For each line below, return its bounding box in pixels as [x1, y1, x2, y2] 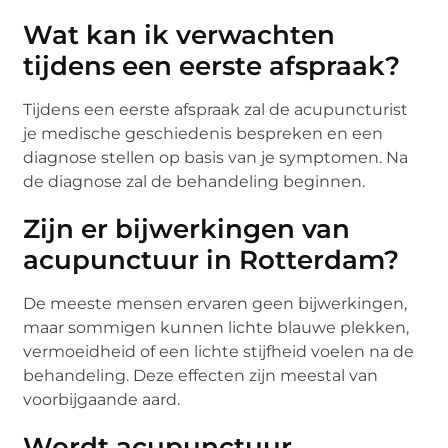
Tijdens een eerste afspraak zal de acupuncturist [23, 99, 409, 119]
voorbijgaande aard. [23, 389, 181, 409]
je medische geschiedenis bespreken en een [23, 123, 384, 143]
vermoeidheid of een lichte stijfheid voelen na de [23, 341, 415, 361]
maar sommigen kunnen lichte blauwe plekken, [23, 317, 410, 337]
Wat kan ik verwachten [23, 18, 336, 51]
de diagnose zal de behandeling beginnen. [23, 171, 366, 191]
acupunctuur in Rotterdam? [23, 243, 400, 276]
